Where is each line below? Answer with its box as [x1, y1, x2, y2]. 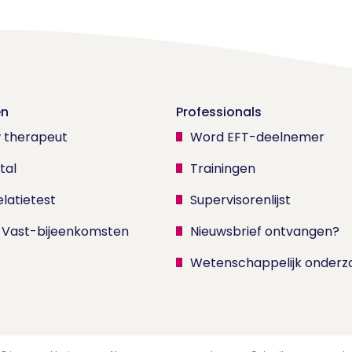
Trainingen [190, 159, 255, 178]
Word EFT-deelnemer [190, 127, 324, 146]
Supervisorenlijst [190, 190, 291, 209]
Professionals [176, 102, 262, 121]
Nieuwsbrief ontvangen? [190, 222, 339, 240]
